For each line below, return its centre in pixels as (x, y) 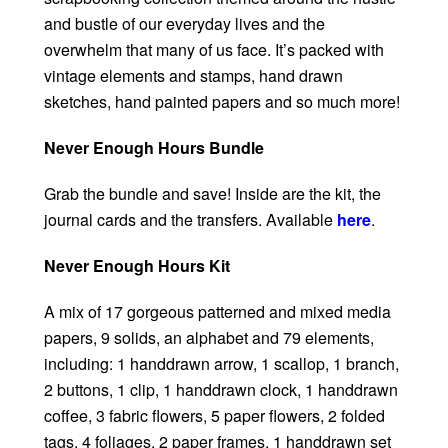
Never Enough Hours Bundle (154, 148)
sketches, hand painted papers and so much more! (222, 102)
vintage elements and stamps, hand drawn (193, 76)
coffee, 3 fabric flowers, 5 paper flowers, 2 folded (214, 416)
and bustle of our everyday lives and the (184, 24)
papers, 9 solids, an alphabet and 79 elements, (209, 338)
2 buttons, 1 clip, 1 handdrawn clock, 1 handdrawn (221, 390)
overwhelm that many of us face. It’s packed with (214, 50)
